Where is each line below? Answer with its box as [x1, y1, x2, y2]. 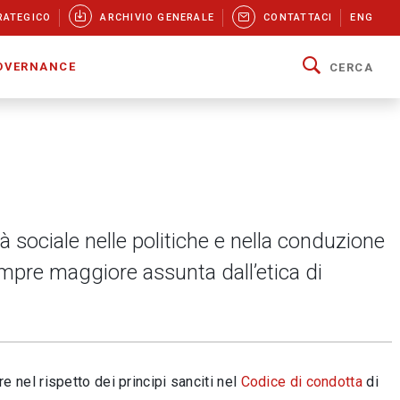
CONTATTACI [263, 12, 333, 23]
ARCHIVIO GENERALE [100, 12, 215, 23]
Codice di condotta [240, 373, 362, 390]
